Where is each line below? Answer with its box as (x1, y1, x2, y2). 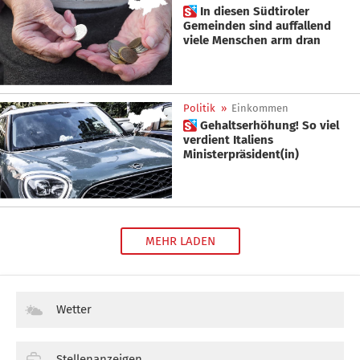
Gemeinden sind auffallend (183, 18, 331, 34)
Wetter (56, 301, 92, 317)
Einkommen (231, 101, 288, 114)
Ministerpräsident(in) (183, 146, 299, 162)
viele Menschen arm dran (183, 33, 321, 48)
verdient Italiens (183, 132, 273, 147)
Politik (183, 101, 215, 114)
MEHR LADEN (145, 233, 215, 248)
